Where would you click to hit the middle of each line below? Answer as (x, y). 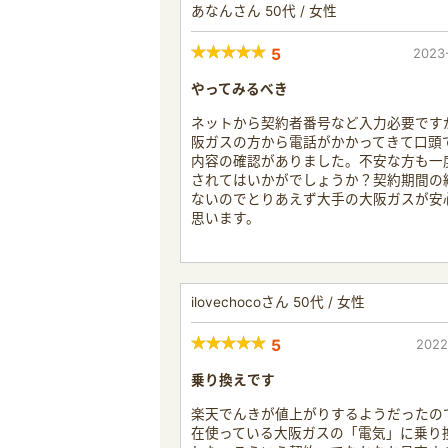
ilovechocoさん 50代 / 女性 (278, 301)
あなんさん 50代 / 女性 (264, 10)
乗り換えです (233, 379)
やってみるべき (239, 88)
